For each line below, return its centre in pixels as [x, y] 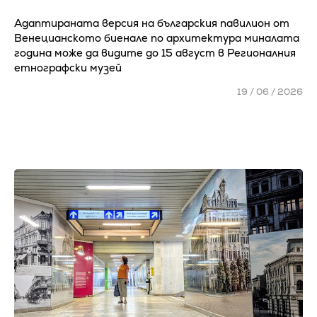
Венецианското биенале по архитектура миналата [157, 38]
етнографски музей [68, 68]
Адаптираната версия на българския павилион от [152, 23]
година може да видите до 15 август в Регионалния [155, 53]
